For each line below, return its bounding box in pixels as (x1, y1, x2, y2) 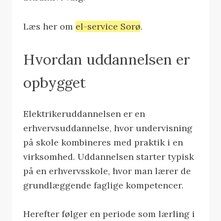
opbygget (23, 73, 86, 92)
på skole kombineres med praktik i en (23, 137, 184, 148)
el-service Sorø (75, 20, 141, 32)
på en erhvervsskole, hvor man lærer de (23, 165, 191, 177)
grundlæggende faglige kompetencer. (23, 180, 184, 191)
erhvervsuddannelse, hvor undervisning (23, 122, 193, 134)
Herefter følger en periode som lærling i (23, 208, 195, 220)
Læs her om (23, 20, 76, 32)
